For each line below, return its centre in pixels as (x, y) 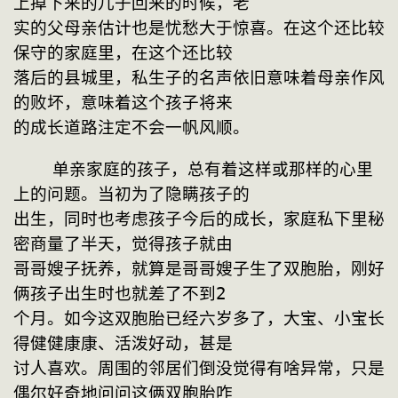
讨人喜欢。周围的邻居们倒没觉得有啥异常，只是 (199, 369)
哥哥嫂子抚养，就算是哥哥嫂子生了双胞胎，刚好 (199, 269)
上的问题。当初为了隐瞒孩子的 (131, 195)
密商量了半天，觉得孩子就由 (123, 244)
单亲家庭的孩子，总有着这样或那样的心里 (33, 170)
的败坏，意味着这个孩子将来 (123, 103)
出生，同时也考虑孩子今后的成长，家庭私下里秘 (199, 219)
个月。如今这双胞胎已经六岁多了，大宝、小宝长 (199, 319)
